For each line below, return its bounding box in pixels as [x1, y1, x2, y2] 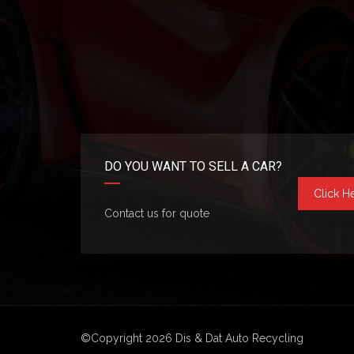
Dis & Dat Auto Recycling [175, 332, 303, 345]
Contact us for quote [104, 207, 209, 220]
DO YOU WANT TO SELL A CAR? [104, 159, 282, 175]
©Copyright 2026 [81, 332, 175, 345]
